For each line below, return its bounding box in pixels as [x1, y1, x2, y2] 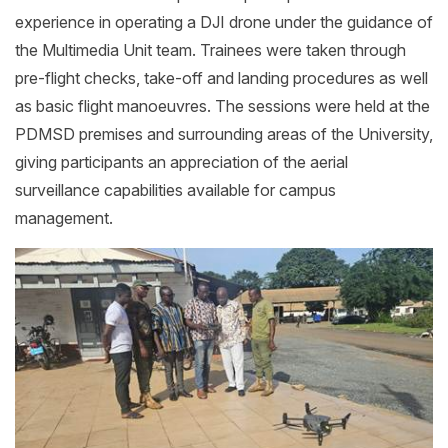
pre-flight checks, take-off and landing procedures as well [15, 67, 428, 88]
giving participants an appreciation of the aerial [15, 151, 348, 172]
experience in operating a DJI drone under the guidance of [15, 11, 433, 32]
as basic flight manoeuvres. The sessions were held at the [15, 95, 430, 116]
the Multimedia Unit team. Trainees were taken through [15, 39, 406, 60]
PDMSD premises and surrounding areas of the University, [15, 123, 433, 144]
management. [15, 207, 113, 228]
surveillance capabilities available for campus [15, 179, 336, 200]
